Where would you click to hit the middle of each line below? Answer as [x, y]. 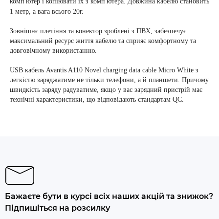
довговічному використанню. [53, 51]
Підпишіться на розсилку [57, 208]
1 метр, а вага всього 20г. [47, 11]
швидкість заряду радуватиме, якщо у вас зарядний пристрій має [106, 90]
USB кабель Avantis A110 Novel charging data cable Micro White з [104, 70]
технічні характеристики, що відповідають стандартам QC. [97, 99]
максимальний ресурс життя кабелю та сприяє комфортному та [103, 41]
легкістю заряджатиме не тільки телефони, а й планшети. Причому [109, 80]
